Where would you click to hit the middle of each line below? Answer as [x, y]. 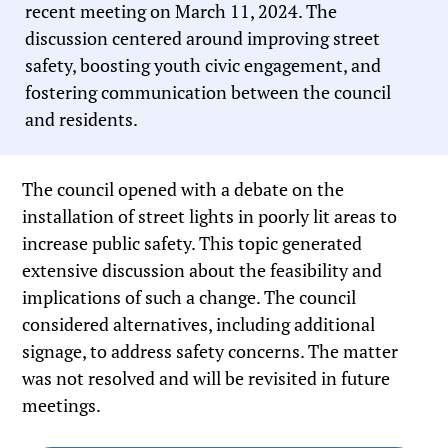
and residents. [81, 119]
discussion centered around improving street [202, 38]
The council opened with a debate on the [183, 189]
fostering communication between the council [208, 92]
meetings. [62, 405]
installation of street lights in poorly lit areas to [210, 216]
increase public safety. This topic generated [192, 243]
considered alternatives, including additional [199, 324]
